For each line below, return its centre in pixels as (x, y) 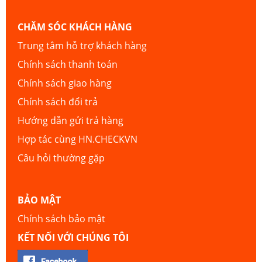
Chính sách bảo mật (61, 219)
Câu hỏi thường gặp (61, 158)
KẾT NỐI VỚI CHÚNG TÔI (73, 238)
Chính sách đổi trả (58, 102)
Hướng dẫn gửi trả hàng (70, 121)
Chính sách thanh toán (68, 65)
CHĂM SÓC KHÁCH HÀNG (75, 27)
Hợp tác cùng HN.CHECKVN (77, 139)
